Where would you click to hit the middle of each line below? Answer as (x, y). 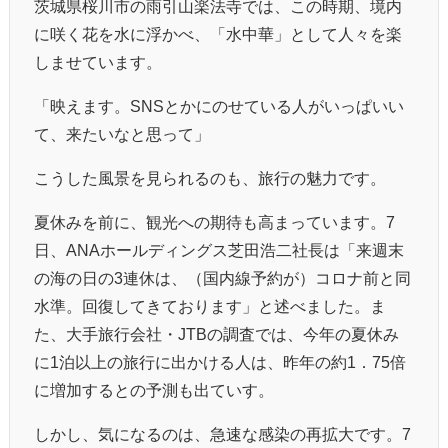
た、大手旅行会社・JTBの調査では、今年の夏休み (216, 333)
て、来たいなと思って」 (122, 133)
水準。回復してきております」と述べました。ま (210, 305)
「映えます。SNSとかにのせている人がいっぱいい (219, 105)
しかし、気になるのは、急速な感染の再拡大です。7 (222, 433)
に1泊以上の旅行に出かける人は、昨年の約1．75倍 (220, 361)
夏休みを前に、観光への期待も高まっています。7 (214, 221)
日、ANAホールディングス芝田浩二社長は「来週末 (219, 249)
